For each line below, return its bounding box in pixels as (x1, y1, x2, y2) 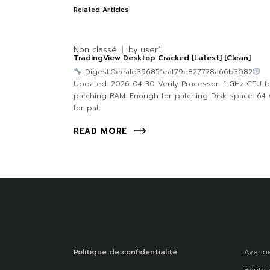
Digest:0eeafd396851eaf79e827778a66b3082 (81, 66, 253, 78)
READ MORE (74, 125, 127, 137)
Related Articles (74, 5, 128, 16)
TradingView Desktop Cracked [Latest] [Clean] (74, 52, 251, 64)
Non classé (74, 44, 117, 56)
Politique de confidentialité (74, 246, 177, 258)
